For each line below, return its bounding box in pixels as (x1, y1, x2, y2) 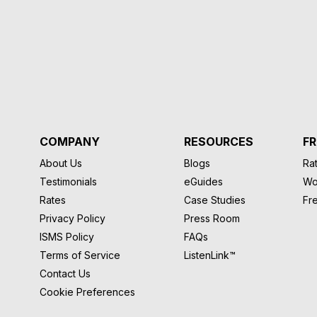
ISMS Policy (40, 230, 95, 243)
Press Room (184, 212, 241, 224)
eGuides (184, 175, 224, 188)
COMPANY (40, 134, 100, 149)
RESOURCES (184, 134, 254, 149)
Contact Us (40, 267, 91, 279)
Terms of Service (40, 248, 121, 261)
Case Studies (184, 193, 246, 206)
